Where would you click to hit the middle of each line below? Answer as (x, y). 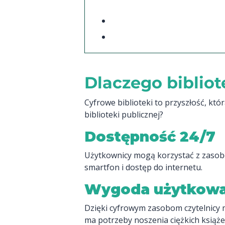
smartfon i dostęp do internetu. (143, 167)
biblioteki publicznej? (124, 115)
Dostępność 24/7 (150, 137)
